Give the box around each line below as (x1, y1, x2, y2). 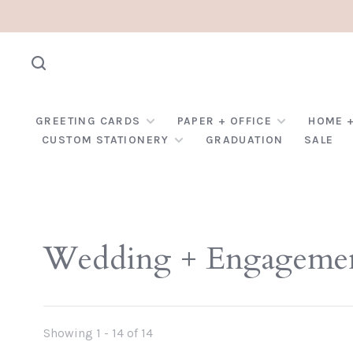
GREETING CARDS (35, 114, 141, 128)
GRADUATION (205, 133, 284, 147)
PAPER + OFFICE (176, 114, 273, 128)
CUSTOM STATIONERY (42, 133, 169, 147)
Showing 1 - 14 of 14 (43, 325, 153, 340)
